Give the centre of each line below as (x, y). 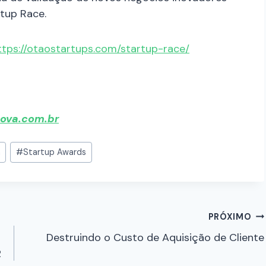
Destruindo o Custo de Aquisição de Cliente (156, 237)
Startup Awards (54, 152)
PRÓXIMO (230, 216)
